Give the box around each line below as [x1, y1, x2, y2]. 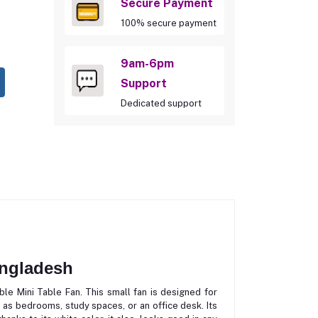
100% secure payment [121, 18, 216, 28]
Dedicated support [121, 98, 202, 109]
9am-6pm [121, 57, 174, 70]
